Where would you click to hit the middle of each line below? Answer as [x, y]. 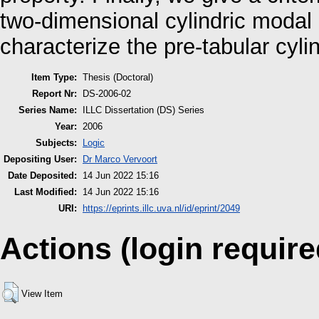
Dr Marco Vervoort [120, 159]
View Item [42, 293]
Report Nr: [54, 94]
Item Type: [54, 78]
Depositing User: [40, 159]
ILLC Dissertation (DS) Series [143, 110]
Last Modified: [46, 192]
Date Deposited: [42, 176]
